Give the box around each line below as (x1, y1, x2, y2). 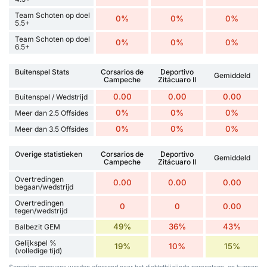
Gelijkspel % (15, 238, 57, 247)
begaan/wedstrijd (15, 182, 73, 191)
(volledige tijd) (15, 246, 62, 255)
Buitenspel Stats (15, 67, 69, 76)
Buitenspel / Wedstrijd (15, 92, 88, 101)
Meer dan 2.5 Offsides (15, 108, 88, 117)
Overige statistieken (15, 149, 82, 159)
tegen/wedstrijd (15, 206, 67, 215)
